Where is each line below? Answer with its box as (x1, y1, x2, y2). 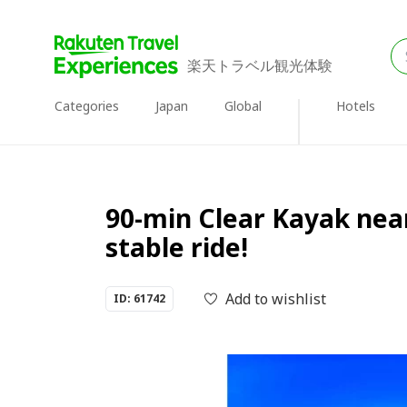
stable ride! (105, 230, 248, 264)
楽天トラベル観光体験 (187, 55, 333, 75)
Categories (55, 97, 119, 114)
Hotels (336, 97, 375, 114)
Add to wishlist (225, 289, 326, 309)
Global (224, 97, 262, 114)
